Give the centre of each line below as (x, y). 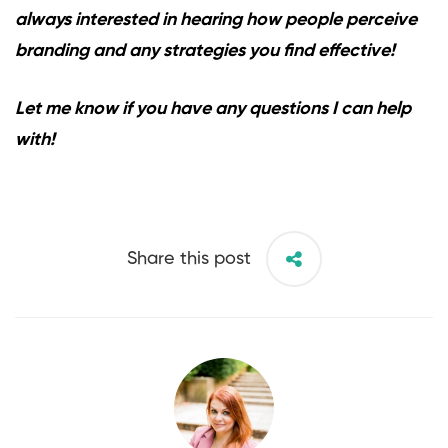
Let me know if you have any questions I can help (213, 109)
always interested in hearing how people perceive (216, 20)
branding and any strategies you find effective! (205, 51)
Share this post (188, 258)
